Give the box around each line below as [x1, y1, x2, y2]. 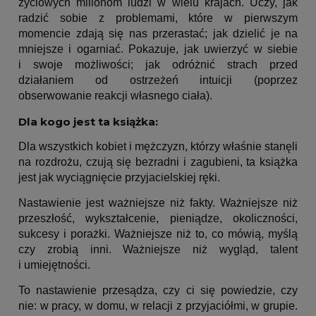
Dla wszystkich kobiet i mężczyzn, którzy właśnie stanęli [18, 140, 298, 152]
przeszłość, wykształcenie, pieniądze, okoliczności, [18, 212, 298, 224]
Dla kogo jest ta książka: [18, 114, 158, 128]
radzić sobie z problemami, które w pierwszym [18, 12, 298, 25]
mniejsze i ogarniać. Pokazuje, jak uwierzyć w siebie [18, 43, 298, 56]
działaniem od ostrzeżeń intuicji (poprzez [18, 74, 298, 87]
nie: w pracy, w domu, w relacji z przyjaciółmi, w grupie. [18, 299, 298, 312]
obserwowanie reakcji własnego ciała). [18, 90, 212, 102]
